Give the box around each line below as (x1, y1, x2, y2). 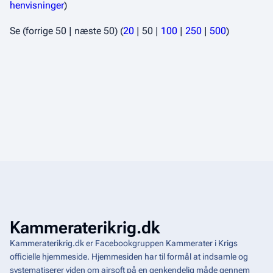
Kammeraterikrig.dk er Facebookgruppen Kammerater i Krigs (10, 238, 238, 249)
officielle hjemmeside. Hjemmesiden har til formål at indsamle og (10, 252, 248, 262)
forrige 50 (26, 25, 66, 37)
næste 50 (74, 25, 115, 37)
